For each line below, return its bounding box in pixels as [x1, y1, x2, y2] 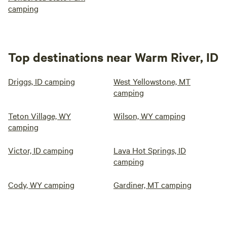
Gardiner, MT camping [113, 179, 192, 191]
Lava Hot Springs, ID [113, 144, 186, 156]
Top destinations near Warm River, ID [8, 49, 218, 65]
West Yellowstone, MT [113, 75, 191, 87]
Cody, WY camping [8, 179, 74, 191]
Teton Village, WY [8, 110, 71, 122]
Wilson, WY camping [113, 110, 185, 122]
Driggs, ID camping [8, 75, 75, 87]
